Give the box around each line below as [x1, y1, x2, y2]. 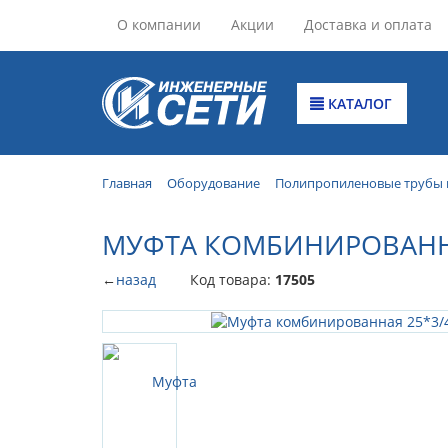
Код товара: [190, 269, 275, 289]
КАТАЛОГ [324, 93, 393, 113]
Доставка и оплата [304, 15, 432, 34]
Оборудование [167, 174, 260, 192]
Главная [102, 174, 152, 192]
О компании [117, 15, 201, 34]
